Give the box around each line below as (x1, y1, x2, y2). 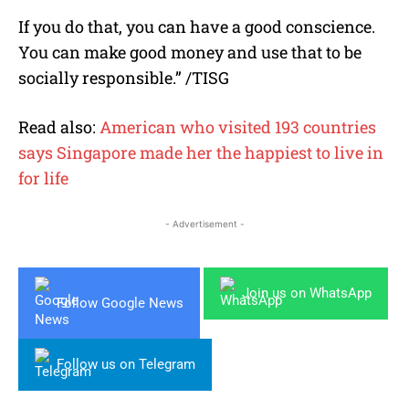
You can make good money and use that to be (18, 41, 362, 64)
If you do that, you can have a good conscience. (18, 16, 375, 38)
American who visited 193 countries (100, 116, 376, 139)
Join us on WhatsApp (242, 285, 372, 302)
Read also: (18, 116, 100, 139)
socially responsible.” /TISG (18, 67, 229, 89)
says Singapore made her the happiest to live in (18, 142, 383, 164)
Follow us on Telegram (57, 356, 195, 373)
